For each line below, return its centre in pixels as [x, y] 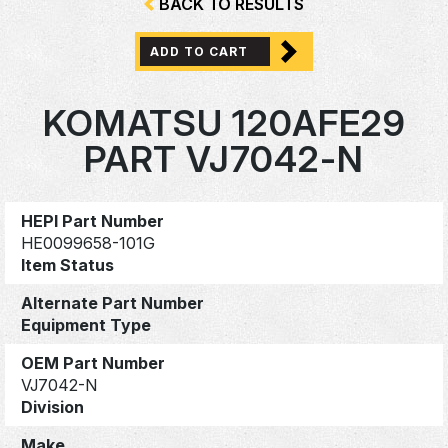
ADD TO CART [199, 52]
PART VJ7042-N [224, 159]
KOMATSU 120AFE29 [224, 123]
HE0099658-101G [88, 242]
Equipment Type [86, 324]
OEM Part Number [93, 362]
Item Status [67, 264]
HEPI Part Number [92, 220]
